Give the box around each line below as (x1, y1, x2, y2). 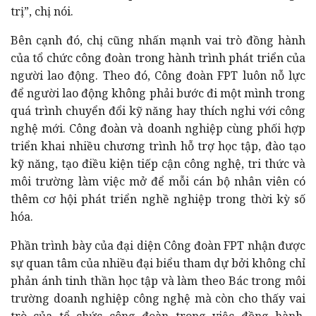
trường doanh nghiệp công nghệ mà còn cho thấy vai (11, 290, 305, 306)
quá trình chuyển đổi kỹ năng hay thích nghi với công (11, 102, 305, 119)
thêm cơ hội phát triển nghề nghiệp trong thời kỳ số (11, 190, 305, 207)
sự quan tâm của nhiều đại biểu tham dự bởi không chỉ (11, 255, 305, 271)
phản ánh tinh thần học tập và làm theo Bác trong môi (11, 272, 305, 288)
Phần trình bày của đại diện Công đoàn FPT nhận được (11, 237, 305, 253)
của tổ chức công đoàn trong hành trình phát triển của (11, 49, 305, 66)
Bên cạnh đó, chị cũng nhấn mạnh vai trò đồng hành (11, 32, 305, 48)
